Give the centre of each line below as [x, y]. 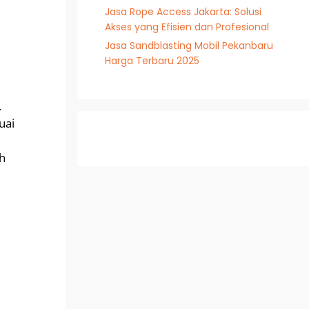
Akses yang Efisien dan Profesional [187, 27]
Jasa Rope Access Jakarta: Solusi [183, 12]
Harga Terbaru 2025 [152, 61]
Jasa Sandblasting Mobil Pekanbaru [189, 46]
